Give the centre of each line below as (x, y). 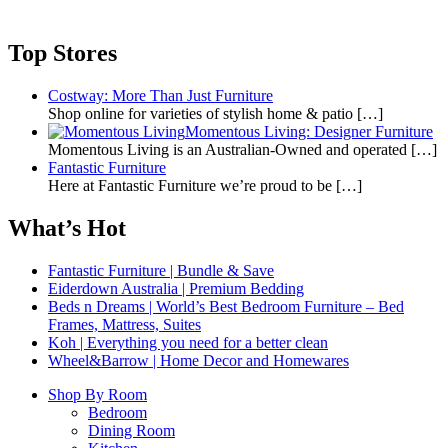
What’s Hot (67, 228)
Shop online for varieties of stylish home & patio (202, 114)
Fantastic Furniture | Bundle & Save (161, 271)
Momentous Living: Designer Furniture (309, 132)
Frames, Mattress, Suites (124, 325)
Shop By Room (97, 395)
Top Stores (62, 53)
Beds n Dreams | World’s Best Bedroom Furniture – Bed (226, 307)
